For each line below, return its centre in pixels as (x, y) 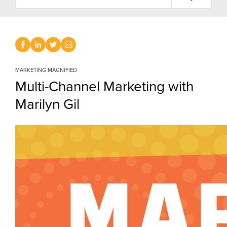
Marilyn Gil (48, 104)
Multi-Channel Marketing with (105, 87)
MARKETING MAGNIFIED (46, 70)
